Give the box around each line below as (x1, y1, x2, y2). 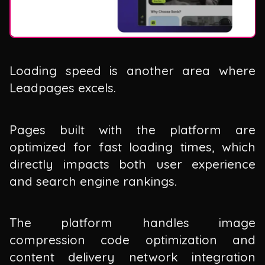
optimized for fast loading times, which (9, 138, 256, 154)
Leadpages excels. (9, 80, 116, 96)
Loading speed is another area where (9, 63, 256, 79)
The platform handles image (9, 215, 256, 231)
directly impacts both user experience (9, 156, 256, 172)
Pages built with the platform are (9, 121, 256, 137)
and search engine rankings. (9, 173, 177, 189)
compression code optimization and (9, 232, 256, 248)
